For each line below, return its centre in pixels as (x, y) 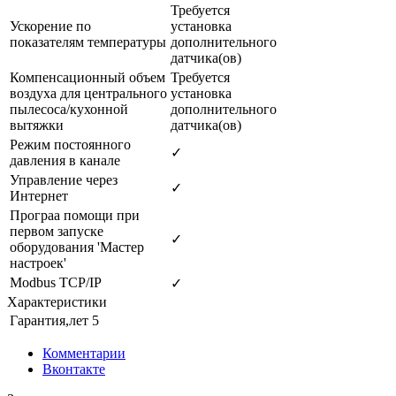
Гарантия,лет (49, 320)
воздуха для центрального (88, 93)
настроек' (38, 263)
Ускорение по (50, 26)
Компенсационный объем (88, 77)
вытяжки (37, 125)
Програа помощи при (75, 215)
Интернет (39, 195)
